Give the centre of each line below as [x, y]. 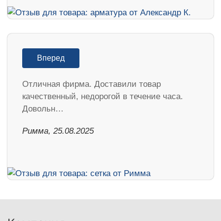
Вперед [51, 58]
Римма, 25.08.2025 [58, 131]
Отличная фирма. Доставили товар [92, 84]
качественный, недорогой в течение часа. [103, 97]
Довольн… [43, 109]
